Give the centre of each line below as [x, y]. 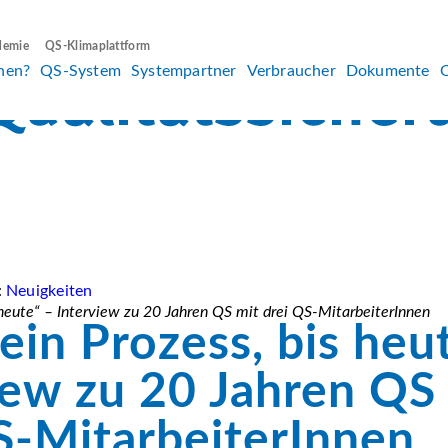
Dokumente [387, 70]
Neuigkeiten [49, 291]
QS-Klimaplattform [98, 45]
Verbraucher [291, 70]
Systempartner [183, 70]
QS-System [80, 70]
